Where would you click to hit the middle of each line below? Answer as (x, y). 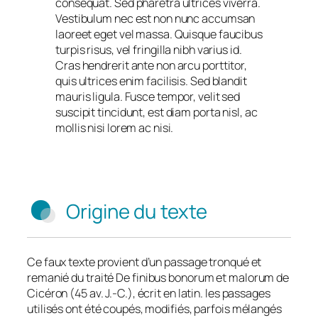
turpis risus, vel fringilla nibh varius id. (149, 50)
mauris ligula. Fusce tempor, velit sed (148, 97)
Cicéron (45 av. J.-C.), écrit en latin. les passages (149, 293)
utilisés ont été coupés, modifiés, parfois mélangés (154, 308)
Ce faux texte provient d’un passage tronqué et (144, 262)
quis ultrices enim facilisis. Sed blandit (151, 81)
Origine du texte (137, 212)
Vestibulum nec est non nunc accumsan (155, 19)
